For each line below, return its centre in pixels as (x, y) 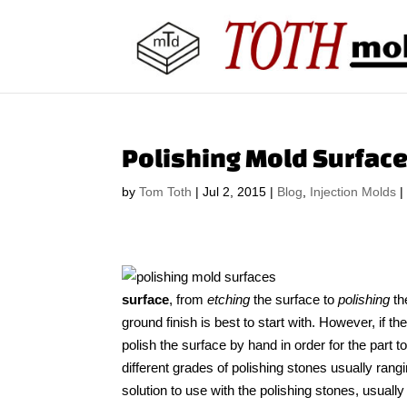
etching (229, 300)
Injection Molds (353, 192)
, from (189, 300)
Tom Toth (166, 192)
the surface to (294, 300)
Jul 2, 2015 (235, 192)
